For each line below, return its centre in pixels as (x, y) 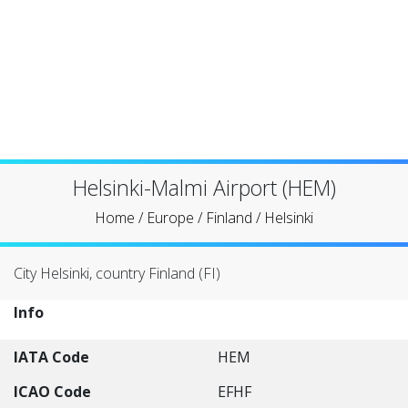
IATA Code (51, 357)
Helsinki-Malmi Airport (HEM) (204, 188)
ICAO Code (52, 392)
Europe (170, 218)
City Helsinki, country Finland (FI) (117, 273)
